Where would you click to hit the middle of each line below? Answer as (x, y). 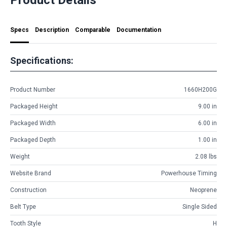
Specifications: (42, 60)
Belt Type (23, 207)
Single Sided (200, 207)
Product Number (33, 90)
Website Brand (31, 174)
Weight (20, 157)
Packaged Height (34, 107)
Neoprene (203, 190)
